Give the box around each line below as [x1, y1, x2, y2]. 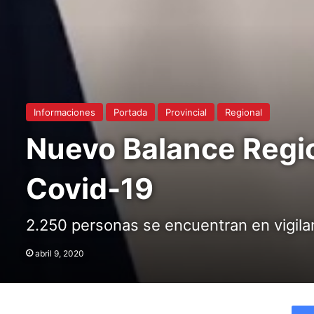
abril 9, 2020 [35, 247, 84, 259]
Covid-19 [26, 170, 153, 206]
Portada [114, 106, 147, 118]
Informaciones [34, 106, 95, 118]
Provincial [165, 106, 207, 118]
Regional [225, 106, 262, 118]
